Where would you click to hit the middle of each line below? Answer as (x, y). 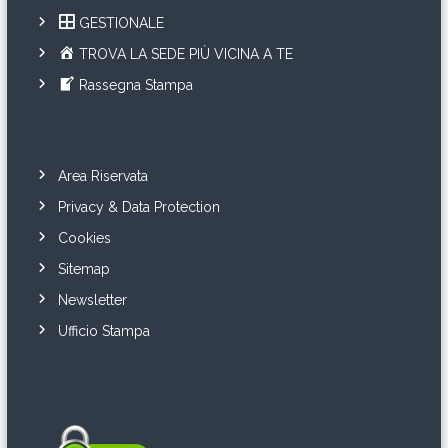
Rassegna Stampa (136, 84)
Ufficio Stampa (103, 330)
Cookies (84, 237)
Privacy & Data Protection (138, 206)
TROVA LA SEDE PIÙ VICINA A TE (186, 53)
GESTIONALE (122, 22)
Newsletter (92, 299)
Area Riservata (102, 175)
